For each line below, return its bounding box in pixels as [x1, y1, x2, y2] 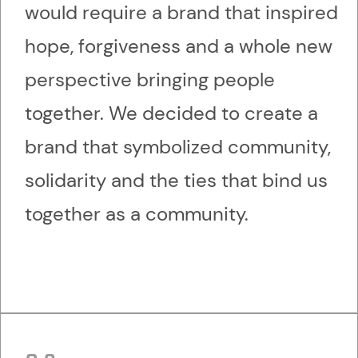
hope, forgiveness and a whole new [25, 34, 332, 59]
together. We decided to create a [25, 101, 318, 126]
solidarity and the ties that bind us [25, 168, 328, 193]
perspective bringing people [25, 67, 275, 93]
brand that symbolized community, [25, 134, 331, 160]
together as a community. [25, 201, 253, 227]
